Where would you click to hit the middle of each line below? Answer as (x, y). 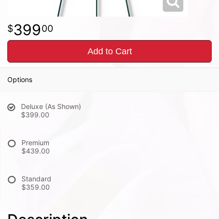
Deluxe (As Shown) (51, 106)
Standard (36, 179)
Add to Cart (109, 51)
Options (20, 79)
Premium (35, 142)
